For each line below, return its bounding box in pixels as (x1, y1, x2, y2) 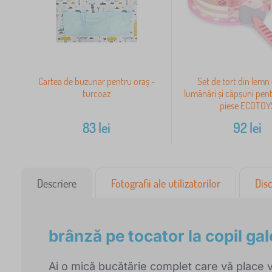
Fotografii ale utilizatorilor (111, 176, 220, 190)
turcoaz (83, 87, 111, 100)
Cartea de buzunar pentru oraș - (38, 75, 155, 87)
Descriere (37, 176, 76, 190)
